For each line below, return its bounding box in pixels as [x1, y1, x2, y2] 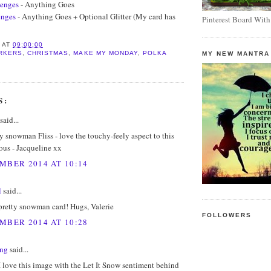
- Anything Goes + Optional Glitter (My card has [16, 11, 175, 22]
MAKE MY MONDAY [73, 49, 138, 56]
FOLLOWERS [202, 212, 252, 219]
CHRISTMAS [27, 49, 69, 56]
